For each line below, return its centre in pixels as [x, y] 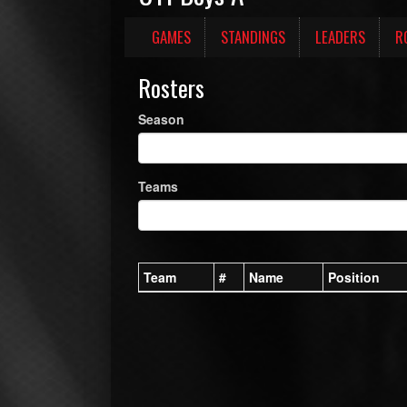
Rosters [171, 88]
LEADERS [340, 37]
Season [161, 119]
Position [354, 277]
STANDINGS [253, 37]
